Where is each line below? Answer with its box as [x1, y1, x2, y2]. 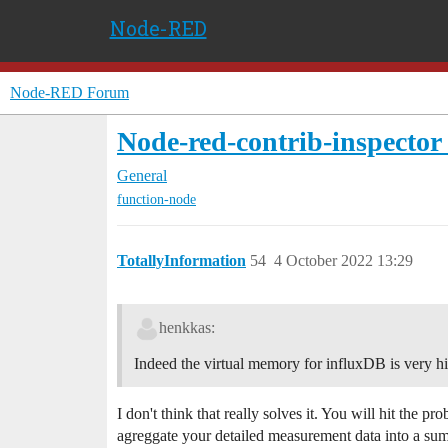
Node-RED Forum [10, 84, 129, 101]
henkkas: [158, 319, 215, 337]
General [117, 167, 167, 184]
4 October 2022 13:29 [274, 252, 413, 270]
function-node [117, 192, 196, 208]
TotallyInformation [117, 252, 246, 270]
